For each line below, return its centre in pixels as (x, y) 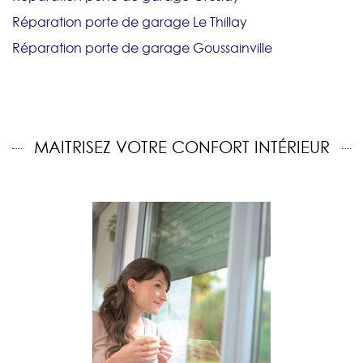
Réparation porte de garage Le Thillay (130, 22)
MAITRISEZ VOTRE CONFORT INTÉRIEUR (181, 148)
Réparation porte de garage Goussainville (142, 48)
